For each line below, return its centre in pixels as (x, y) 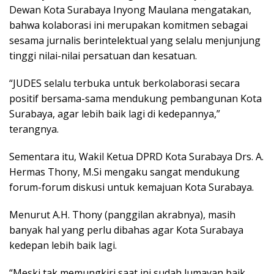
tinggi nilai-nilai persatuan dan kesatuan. (103, 55)
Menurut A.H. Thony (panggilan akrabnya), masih (122, 214)
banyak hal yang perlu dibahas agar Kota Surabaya (126, 230)
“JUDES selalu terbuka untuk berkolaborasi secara (124, 83)
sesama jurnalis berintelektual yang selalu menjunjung (135, 40)
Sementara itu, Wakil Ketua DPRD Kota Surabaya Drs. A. (136, 156)
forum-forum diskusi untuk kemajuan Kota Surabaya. (131, 187)
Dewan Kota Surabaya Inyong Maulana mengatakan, (130, 9)
